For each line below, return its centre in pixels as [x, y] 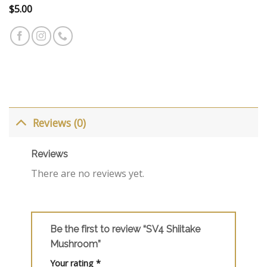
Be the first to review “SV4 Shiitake [125, 229]
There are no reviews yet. [87, 174]
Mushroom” [76, 244]
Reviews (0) [60, 122]
